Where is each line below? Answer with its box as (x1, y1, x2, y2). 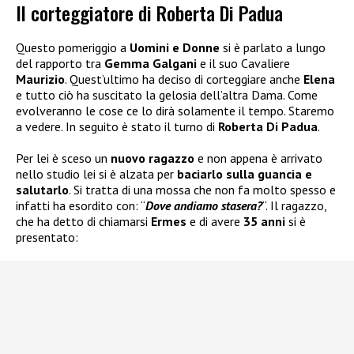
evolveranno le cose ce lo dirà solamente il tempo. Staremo (16, 103, 334, 119)
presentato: (16, 229, 78, 246)
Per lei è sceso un (16, 150, 111, 167)
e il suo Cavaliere (197, 55, 290, 72)
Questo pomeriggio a (16, 40, 130, 56)
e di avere (190, 213, 243, 230)
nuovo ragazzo (111, 150, 194, 167)
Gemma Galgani (104, 55, 197, 72)
